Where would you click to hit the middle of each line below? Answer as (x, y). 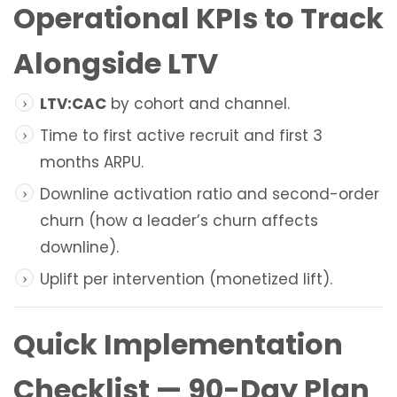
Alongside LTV (116, 64)
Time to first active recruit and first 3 (181, 136)
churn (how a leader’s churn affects (179, 221)
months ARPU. (92, 163)
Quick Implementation (178, 345)
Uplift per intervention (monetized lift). (186, 280)
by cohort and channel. (198, 104)
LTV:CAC (73, 104)
